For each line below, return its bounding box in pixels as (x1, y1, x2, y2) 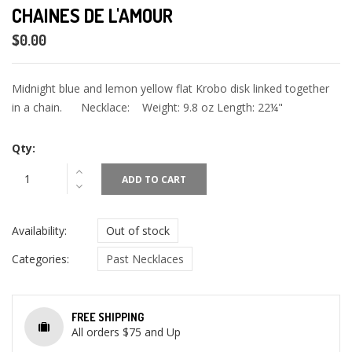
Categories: (12, 251, 69, 267)
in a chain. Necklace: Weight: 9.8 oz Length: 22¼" (12, 100, 283, 115)
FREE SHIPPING (71, 310, 144, 324)
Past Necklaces (106, 251, 184, 267)
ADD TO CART (122, 173, 186, 187)
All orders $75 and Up (71, 324, 181, 340)
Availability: (12, 223, 67, 239)
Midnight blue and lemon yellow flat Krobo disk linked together (12, 81, 329, 97)
